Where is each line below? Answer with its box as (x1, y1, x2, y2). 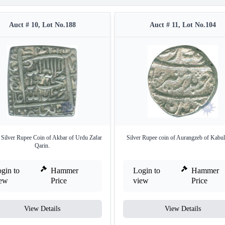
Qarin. (35, 142, 50, 150)
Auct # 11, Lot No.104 (150, 21, 216, 29)
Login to (133, 166, 160, 175)
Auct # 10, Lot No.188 (9, 21, 76, 29)
